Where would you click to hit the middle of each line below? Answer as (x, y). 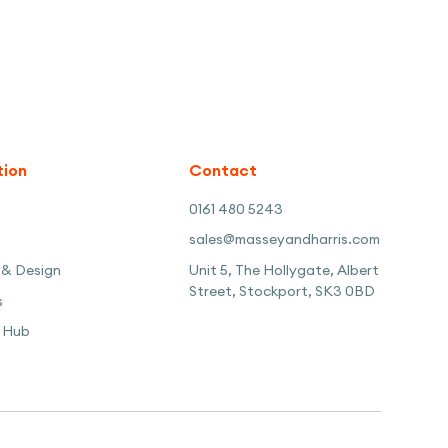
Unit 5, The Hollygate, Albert (283, 270)
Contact (222, 171)
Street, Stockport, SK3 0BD (281, 291)
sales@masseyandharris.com (284, 240)
